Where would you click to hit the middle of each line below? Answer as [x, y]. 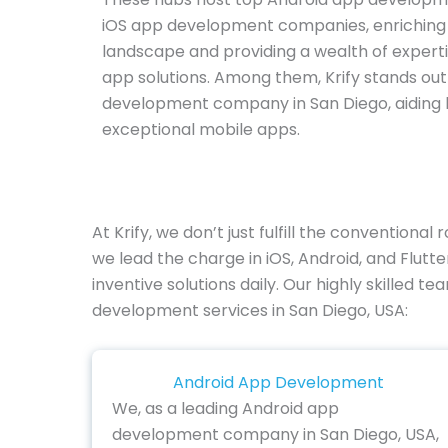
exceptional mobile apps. [201, 129]
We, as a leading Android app [225, 408]
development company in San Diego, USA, [275, 434]
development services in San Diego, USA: [250, 311]
